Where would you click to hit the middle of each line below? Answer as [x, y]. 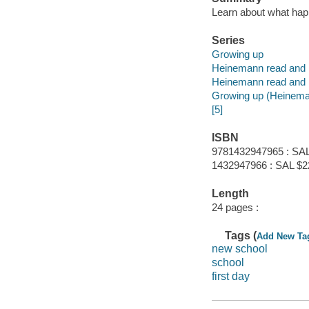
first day [230, 276]
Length [230, 193]
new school [239, 249]
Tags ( [241, 235]
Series [228, 41]
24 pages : [235, 207]
